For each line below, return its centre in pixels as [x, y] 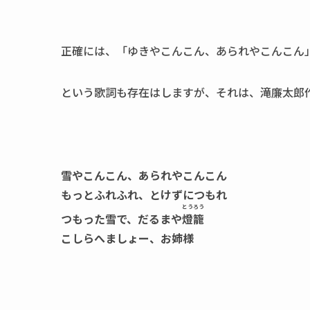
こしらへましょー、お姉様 [127, 238]
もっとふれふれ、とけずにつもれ [144, 194]
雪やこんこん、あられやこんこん [144, 175]
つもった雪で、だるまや [121, 219]
